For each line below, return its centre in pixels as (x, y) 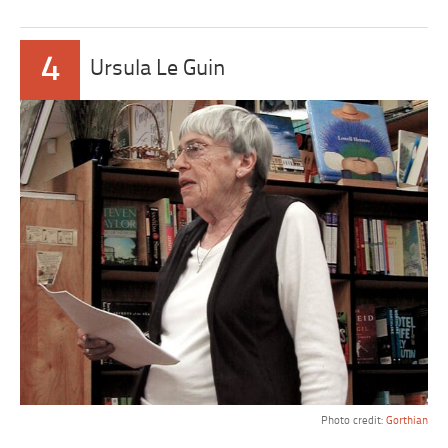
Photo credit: (353, 421)
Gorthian (406, 421)
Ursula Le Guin (158, 69)
